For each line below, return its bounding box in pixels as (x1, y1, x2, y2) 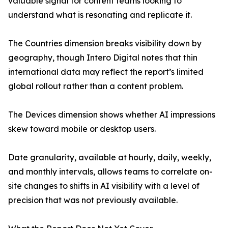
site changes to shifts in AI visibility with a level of (8, 181, 199, 191)
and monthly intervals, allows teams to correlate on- (8, 166, 213, 177)
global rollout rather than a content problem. (8, 81, 183, 91)
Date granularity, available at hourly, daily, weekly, (8, 152, 211, 162)
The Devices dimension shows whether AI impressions (8, 109, 215, 120)
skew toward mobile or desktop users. (8, 124, 156, 134)
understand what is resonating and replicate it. (8, 10, 192, 20)
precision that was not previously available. (8, 195, 178, 205)
